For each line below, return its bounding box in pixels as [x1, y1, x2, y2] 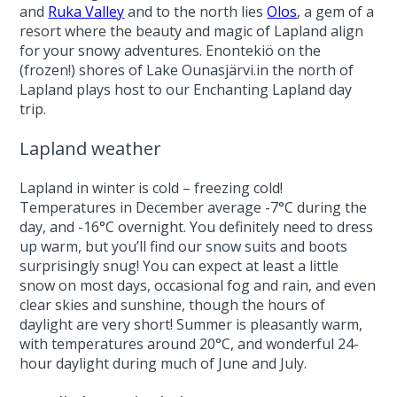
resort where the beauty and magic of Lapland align [19, 21, 364, 41]
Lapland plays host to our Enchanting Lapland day [19, 80, 353, 99]
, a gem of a [297, 2, 375, 21]
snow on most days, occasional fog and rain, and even [19, 276, 377, 295]
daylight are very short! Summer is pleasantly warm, [19, 315, 363, 334]
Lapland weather [19, 136, 162, 160]
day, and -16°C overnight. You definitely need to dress [19, 217, 374, 237]
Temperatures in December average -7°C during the [19, 198, 368, 217]
